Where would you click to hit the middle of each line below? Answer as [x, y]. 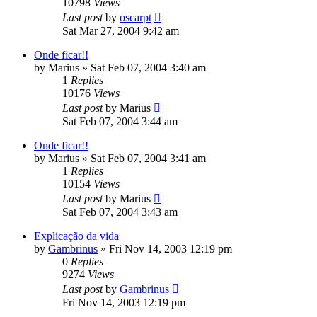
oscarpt [136, 18]
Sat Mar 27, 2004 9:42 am [121, 31]
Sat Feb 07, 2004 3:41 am [148, 158]
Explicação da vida [76, 236]
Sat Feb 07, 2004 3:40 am [148, 68]
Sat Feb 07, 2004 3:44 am [120, 122]
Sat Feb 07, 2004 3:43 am [120, 212]
